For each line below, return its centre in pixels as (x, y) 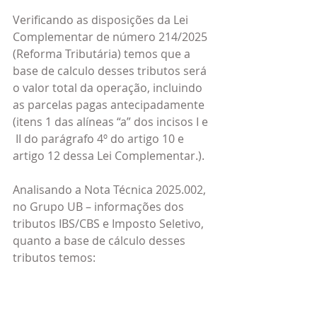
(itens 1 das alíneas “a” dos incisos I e (112, 122)
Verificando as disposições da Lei (102, 20)
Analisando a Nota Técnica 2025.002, (111, 190)
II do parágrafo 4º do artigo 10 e (100, 139)
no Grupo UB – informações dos (100, 207)
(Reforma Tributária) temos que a (103, 54)
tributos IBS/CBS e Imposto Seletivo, (110, 224)
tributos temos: (54, 258)
